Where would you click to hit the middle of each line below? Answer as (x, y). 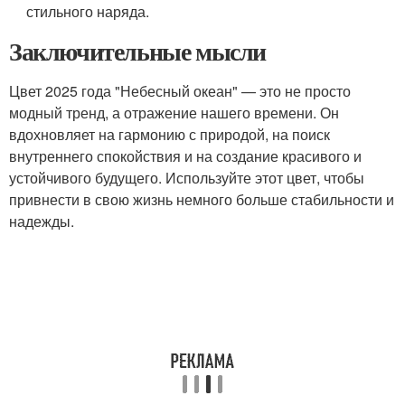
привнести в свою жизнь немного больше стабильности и (202, 199)
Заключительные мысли (137, 51)
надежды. (42, 221)
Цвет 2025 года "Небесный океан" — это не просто (180, 91)
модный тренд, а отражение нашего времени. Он (174, 113)
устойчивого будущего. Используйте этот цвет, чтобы (187, 178)
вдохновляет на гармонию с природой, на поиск (170, 134)
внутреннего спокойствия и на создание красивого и (185, 156)
